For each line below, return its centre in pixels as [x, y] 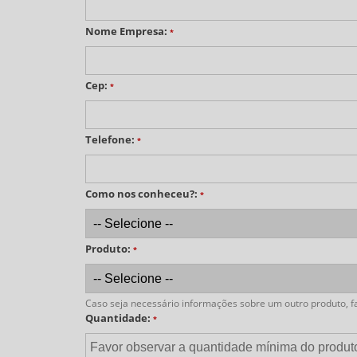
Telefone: [111, 139]
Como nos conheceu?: [143, 194]
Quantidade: [119, 318]
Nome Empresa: [127, 31]
